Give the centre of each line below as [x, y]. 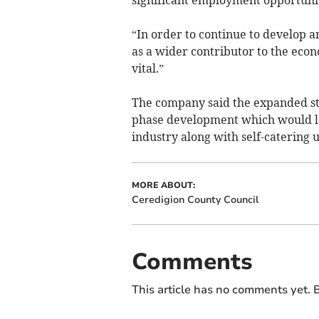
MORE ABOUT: [163, 185]
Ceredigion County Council [195, 199]
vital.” [147, 68]
